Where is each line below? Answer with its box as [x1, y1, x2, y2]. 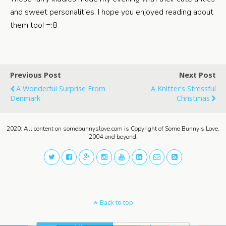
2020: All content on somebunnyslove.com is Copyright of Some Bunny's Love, [7, 125, 219, 133]
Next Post [179, 70, 216, 80]
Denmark [10, 93, 40, 103]
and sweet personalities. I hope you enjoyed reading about [10, 7, 213, 18]
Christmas [177, 93, 210, 103]
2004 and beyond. [88, 133, 138, 141]
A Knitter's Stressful [151, 84, 216, 93]
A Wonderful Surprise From [16, 84, 105, 93]
